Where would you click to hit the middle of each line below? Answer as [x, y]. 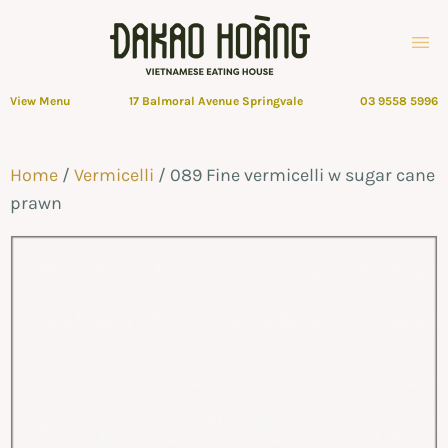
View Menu [40, 101]
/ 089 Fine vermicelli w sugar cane [294, 175]
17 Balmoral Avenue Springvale [215, 101]
